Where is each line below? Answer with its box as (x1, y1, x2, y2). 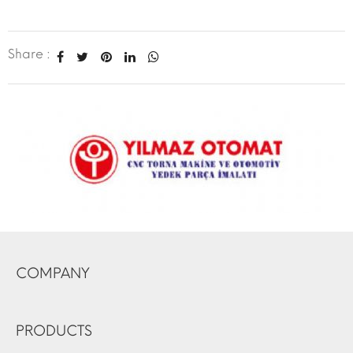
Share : (8, 46, 50, 61)
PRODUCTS (16, 322, 92, 340)
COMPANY (16, 265, 90, 282)
